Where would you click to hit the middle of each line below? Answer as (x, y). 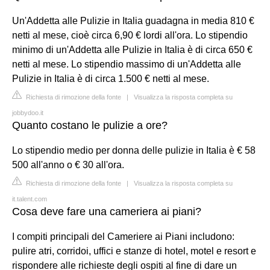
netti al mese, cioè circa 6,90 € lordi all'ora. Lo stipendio (130, 35)
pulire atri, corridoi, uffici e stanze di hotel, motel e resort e (134, 251)
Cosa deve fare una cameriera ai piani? (107, 211)
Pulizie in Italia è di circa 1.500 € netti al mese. (111, 78)
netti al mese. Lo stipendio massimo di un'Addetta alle (127, 64)
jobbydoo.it (28, 112)
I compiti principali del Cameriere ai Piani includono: (123, 236)
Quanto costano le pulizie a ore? (90, 125)
